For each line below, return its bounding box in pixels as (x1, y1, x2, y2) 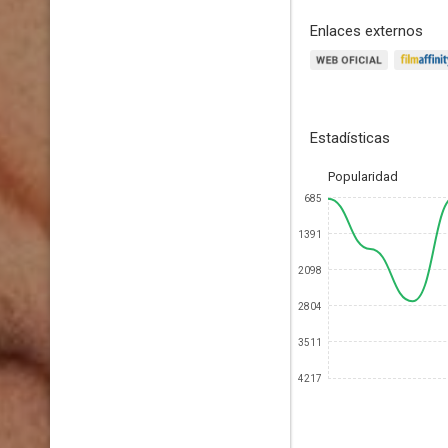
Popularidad (328, 169, 398, 184)
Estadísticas (310, 129, 390, 147)
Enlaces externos (310, 22, 423, 40)
